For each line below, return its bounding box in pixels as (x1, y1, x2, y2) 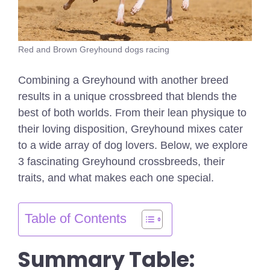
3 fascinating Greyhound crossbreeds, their (18, 155, 225, 168)
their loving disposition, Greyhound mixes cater (18, 123, 243, 136)
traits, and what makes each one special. (18, 172, 214, 184)
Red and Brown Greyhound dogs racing (18, 45, 169, 55)
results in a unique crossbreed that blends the (18, 90, 237, 103)
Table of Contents (25, 211, 127, 227)
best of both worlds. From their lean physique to (18, 107, 246, 119)
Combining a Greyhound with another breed (18, 74, 228, 87)
